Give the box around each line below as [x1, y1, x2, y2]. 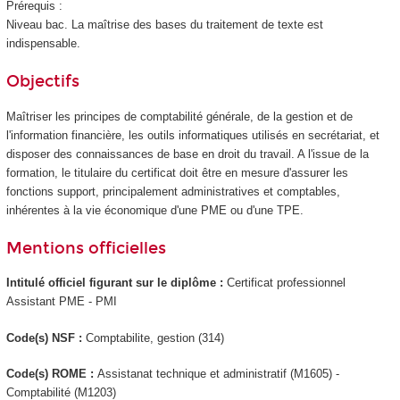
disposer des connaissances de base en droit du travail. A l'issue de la [5, 146, 369, 161]
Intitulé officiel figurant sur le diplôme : [5, 276, 227, 290]
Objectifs [5, 71, 79, 92]
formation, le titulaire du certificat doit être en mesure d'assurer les [5, 165, 348, 179]
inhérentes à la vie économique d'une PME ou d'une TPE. [5, 203, 304, 217]
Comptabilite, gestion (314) [85, 330, 224, 345]
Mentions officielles [5, 238, 166, 259]
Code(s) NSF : [5, 330, 86, 345]
